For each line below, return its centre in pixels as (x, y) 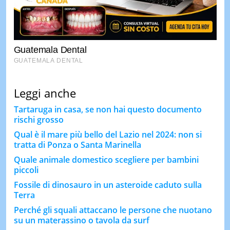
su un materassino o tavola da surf (81, 221)
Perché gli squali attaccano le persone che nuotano (113, 210)
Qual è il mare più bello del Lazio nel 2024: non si (108, 135)
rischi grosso (39, 120)
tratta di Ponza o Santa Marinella (77, 145)
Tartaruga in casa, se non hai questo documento (108, 110)
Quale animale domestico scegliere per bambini (106, 160)
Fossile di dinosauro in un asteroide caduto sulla (108, 185)
